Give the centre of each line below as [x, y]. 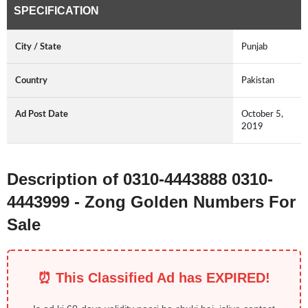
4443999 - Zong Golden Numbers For [151, 202]
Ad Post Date [42, 114]
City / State [38, 47]
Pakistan [258, 81]
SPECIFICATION [56, 11]
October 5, [262, 114]
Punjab [254, 47]
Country [31, 81]
